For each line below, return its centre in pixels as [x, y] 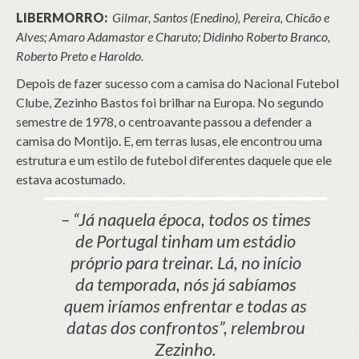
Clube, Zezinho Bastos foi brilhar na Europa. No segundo [170, 102]
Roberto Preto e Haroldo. [80, 56]
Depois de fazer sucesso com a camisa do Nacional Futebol [177, 83]
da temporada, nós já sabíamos [186, 284]
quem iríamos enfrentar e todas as [186, 306]
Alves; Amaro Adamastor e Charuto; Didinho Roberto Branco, [173, 36]
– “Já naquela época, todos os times [186, 219]
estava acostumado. [71, 179]
